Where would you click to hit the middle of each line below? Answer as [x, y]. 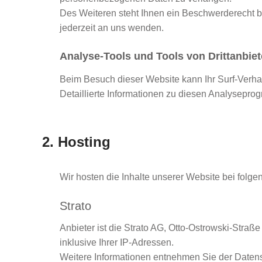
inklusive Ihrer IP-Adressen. [117, 242]
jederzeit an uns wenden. [112, 28]
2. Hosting [76, 142]
